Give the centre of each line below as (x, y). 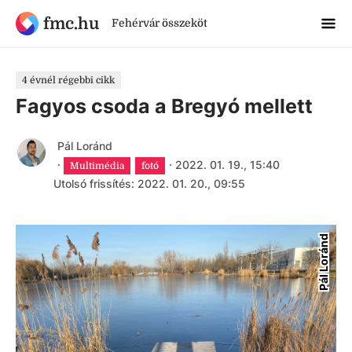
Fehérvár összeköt (159, 23)
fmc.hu (71, 23)
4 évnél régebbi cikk (68, 80)
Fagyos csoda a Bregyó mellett (164, 106)
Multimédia (97, 166)
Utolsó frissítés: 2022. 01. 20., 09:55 (149, 183)
